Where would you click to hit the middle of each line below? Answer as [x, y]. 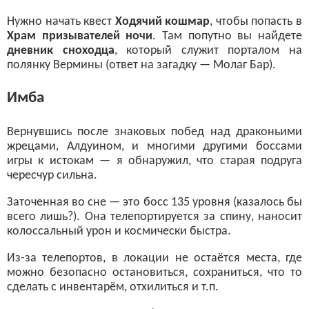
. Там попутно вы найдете [228, 36]
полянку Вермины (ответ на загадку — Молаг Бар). [141, 65]
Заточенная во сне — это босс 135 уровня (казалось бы [154, 202]
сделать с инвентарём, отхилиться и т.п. [113, 287]
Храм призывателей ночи [80, 36]
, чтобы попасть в [256, 22]
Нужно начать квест [61, 22]
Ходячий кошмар [162, 22]
